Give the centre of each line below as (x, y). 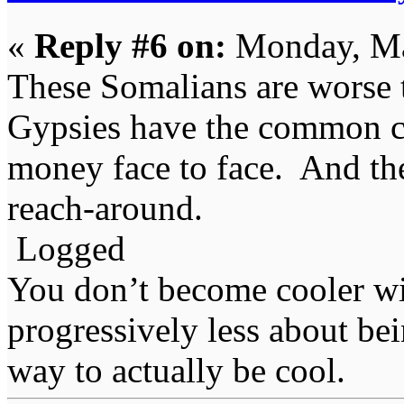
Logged (66, 249)
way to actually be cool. (176, 371)
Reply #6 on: (130, 46)
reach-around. (105, 208)
